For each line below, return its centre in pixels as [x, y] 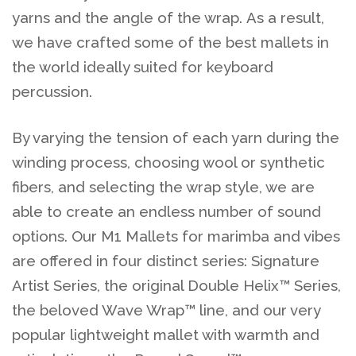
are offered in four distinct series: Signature [166, 261]
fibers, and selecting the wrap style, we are [163, 187]
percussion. [52, 91]
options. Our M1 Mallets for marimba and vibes [176, 236]
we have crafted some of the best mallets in [170, 42]
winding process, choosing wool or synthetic [168, 163]
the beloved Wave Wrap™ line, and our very [166, 310]
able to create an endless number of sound [166, 212]
